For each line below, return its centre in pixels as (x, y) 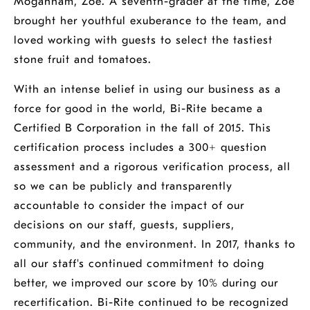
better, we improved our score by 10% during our (146, 283)
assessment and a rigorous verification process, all (152, 167)
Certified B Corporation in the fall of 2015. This (143, 128)
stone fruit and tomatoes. (83, 60)
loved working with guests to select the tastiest (143, 40)
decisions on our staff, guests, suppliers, (124, 225)
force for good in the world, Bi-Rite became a (138, 109)
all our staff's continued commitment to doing (139, 264)
